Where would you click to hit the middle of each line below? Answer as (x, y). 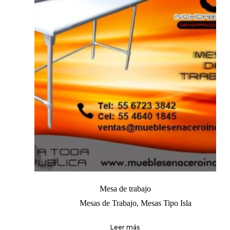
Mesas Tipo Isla (166, 203)
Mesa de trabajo (125, 189)
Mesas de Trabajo (108, 203)
